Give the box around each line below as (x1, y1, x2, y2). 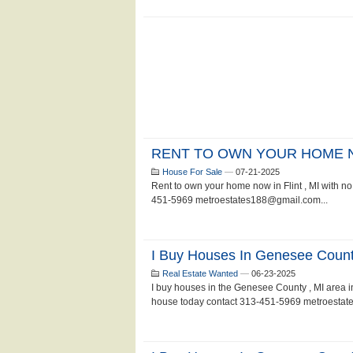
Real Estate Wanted (162, 269, 238, 278)
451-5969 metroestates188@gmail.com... (151, 195, 328, 206)
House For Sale (162, 167, 222, 176)
